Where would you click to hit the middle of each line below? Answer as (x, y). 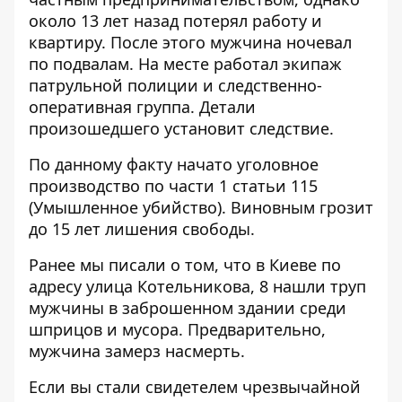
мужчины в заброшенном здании (162, 308)
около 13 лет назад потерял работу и (175, 21)
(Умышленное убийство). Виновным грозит (201, 207)
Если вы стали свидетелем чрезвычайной (195, 387)
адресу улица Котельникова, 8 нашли (179, 286)
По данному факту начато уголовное (174, 164)
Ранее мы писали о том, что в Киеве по (185, 265)
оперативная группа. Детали (142, 107)
